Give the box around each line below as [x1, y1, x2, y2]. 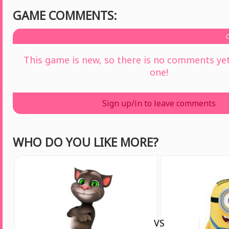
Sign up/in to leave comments [102, 98, 216, 109]
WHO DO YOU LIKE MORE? [13, 134, 158, 150]
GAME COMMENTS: [13, 7, 117, 24]
